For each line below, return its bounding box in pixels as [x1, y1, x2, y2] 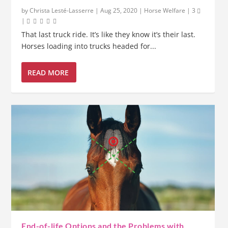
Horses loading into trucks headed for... [21, 41, 157, 51]
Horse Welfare [144, 6, 186, 15]
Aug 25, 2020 [100, 6, 138, 15]
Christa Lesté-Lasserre [30, 6, 94, 15]
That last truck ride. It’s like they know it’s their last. [21, 30, 196, 40]
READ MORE [27, 67, 69, 77]
